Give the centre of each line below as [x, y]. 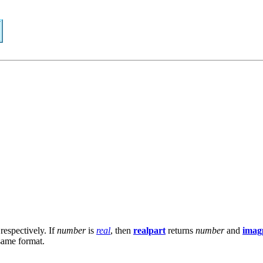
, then [122, 231]
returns [181, 231]
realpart [149, 231]
